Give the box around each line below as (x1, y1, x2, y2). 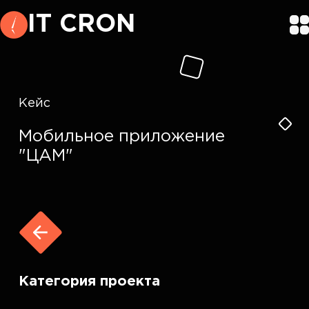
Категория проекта (19, 275, 161, 288)
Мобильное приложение (19, 129, 226, 144)
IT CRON (28, 14, 135, 36)
